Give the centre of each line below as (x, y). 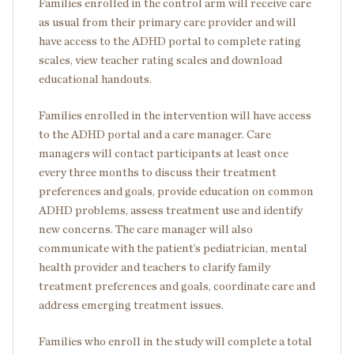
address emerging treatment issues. (131, 305)
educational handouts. (95, 79)
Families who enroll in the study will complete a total (175, 342)
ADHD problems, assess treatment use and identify (171, 211)
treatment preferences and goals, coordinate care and (177, 286)
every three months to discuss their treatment (158, 173)
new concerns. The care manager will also (146, 230)
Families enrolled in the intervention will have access (175, 116)
